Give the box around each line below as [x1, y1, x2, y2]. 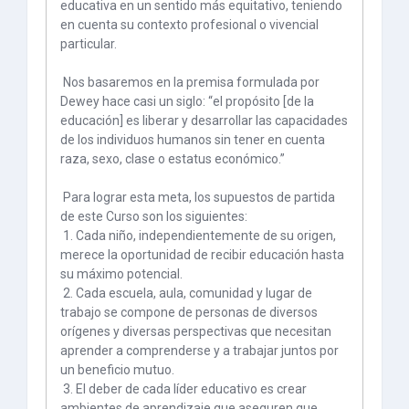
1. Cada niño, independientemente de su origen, [60, 228, 336, 244]
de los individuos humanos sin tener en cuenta [60, 132, 325, 148]
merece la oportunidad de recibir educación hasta [60, 247, 344, 263]
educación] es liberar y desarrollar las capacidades [60, 113, 348, 129]
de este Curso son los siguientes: [60, 209, 247, 225]
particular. [60, 37, 117, 52]
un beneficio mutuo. [60, 362, 174, 378]
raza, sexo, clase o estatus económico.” [60, 152, 285, 167]
